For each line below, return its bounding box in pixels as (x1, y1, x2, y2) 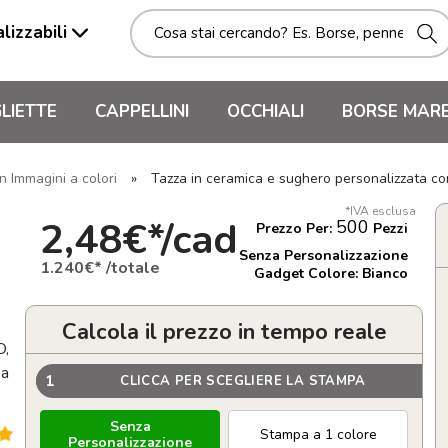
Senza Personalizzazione (239, 246, 408, 265)
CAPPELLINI (95, 100, 189, 123)
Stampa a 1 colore (259, 425, 377, 444)
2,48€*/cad (40, 212, 238, 267)
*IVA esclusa (345, 203, 416, 219)
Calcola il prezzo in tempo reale (61, 317, 387, 347)
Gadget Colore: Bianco (254, 264, 408, 283)
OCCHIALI (227, 100, 304, 123)
